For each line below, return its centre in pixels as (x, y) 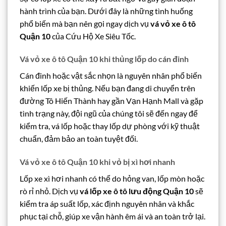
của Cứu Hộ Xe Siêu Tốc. (93, 36)
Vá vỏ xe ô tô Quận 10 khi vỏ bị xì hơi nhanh (97, 162)
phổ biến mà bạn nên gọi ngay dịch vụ (85, 23)
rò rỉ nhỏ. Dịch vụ (50, 191)
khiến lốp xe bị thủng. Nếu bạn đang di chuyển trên (107, 88)
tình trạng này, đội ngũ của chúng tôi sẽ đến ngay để (109, 114)
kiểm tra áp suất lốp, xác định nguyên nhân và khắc (107, 204)
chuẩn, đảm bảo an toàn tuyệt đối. (79, 139)
